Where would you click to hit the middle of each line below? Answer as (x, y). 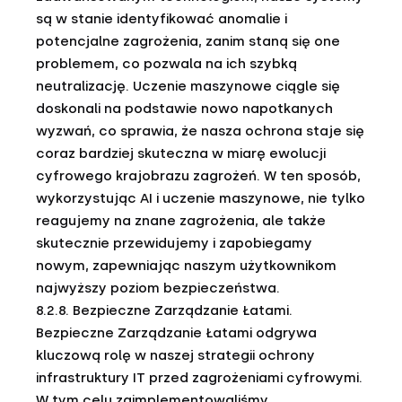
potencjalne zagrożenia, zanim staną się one (188, 41)
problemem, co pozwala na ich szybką (166, 64)
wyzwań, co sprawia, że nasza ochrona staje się (200, 131)
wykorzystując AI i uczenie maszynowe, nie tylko (201, 198)
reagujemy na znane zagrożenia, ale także (181, 221)
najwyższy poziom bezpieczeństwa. (158, 288)
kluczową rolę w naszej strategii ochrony (175, 355)
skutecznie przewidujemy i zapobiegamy (174, 243)
